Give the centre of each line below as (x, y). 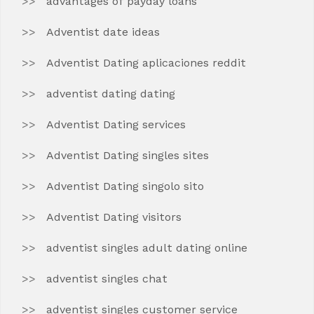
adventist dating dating (111, 94)
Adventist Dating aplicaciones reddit (146, 63)
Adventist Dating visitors (114, 217)
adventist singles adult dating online (147, 248)
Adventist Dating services (116, 124)
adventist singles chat (107, 279)
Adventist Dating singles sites (128, 155)
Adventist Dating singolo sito (125, 186)
